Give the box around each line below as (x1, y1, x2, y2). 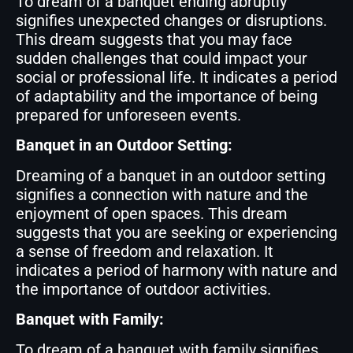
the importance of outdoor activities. (16, 279, 271, 299)
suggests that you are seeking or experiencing (16, 222, 337, 242)
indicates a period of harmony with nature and (16, 260, 337, 280)
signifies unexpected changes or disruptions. (16, 11, 327, 31)
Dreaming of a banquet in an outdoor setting (16, 165, 325, 185)
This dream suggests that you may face (16, 30, 292, 50)
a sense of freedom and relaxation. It (16, 241, 273, 261)
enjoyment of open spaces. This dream (16, 203, 288, 223)
